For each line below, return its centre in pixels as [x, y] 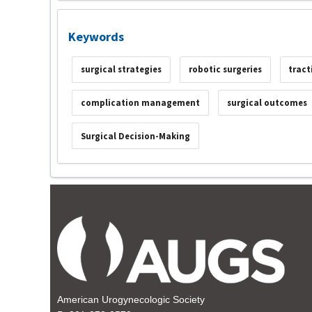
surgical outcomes [267, 102]
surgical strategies [121, 70]
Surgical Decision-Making [135, 136]
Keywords [96, 36]
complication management [140, 102]
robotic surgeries [225, 70]
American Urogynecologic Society [131, 300]
